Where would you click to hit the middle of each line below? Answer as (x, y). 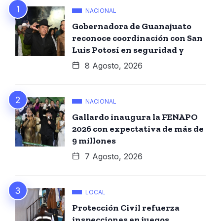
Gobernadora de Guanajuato (132, 26)
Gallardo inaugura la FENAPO (135, 117)
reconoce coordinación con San (137, 38)
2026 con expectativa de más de (138, 129)
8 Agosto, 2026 (112, 65)
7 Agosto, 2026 (112, 156)
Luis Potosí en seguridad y (128, 50)
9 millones (94, 140)
